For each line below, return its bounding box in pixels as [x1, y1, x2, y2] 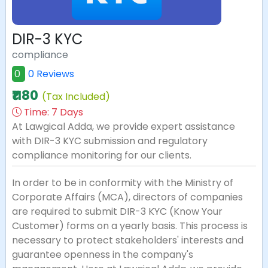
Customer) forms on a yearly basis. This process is [12, 219, 248, 233]
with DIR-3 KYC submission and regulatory [12, 134, 208, 148]
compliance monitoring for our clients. [12, 148, 191, 162]
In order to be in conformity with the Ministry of [12, 176, 233, 190]
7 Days [51, 105, 83, 119]
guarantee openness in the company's [12, 248, 193, 261]
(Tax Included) [42, 90, 110, 103]
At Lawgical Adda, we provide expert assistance [12, 120, 235, 133]
